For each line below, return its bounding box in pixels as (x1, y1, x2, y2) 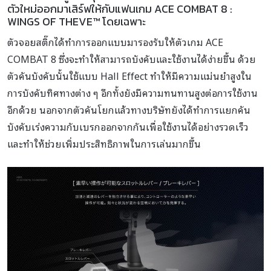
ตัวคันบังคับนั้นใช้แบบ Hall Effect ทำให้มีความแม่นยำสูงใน (7, 68, 252, 84)
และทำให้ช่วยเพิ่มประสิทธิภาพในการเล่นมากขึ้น (7, 135, 201, 152)
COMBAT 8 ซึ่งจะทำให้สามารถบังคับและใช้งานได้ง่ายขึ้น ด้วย (7, 51, 256, 67)
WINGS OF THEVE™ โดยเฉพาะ (7, 13, 146, 30)
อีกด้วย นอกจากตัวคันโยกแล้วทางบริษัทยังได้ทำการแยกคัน (7, 102, 250, 118)
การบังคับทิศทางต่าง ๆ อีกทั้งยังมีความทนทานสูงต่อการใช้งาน (7, 85, 258, 101)
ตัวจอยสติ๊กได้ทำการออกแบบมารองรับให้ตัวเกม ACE (7, 34, 223, 50)
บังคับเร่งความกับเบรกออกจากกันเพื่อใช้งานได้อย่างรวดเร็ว (7, 119, 249, 135)
